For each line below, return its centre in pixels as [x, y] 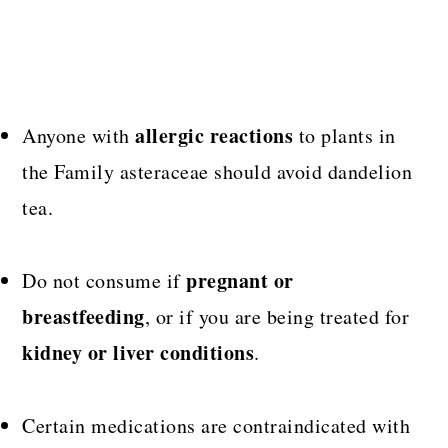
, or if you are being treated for [277, 317]
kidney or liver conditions [138, 353]
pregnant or [240, 281]
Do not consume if [104, 281]
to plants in [344, 136]
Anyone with [79, 136]
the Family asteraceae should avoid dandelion [217, 172]
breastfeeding [83, 317]
